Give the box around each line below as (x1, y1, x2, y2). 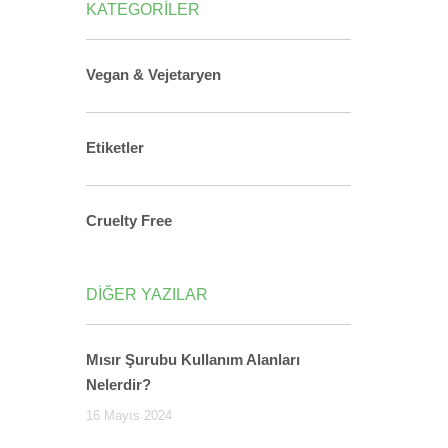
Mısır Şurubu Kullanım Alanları (86, 351, 300, 369)
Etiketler (86, 139, 144, 157)
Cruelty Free (86, 212, 172, 230)
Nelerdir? (86, 376, 151, 394)
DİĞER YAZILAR (86, 286, 208, 304)
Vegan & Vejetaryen (86, 66, 221, 84)
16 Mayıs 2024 (86, 408, 172, 424)
